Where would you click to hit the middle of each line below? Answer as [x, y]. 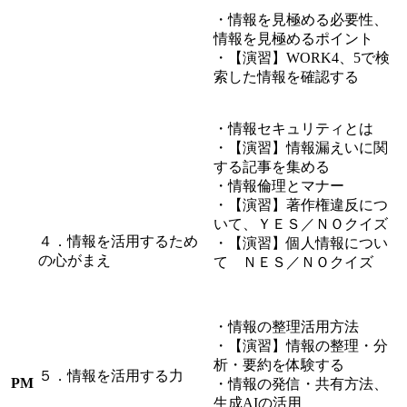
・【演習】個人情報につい [301, 243]
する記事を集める [272, 167]
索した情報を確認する [286, 77]
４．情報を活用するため [118, 242]
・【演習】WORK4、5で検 [302, 58]
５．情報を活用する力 [111, 376]
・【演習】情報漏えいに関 [301, 148]
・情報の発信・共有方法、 [301, 384]
